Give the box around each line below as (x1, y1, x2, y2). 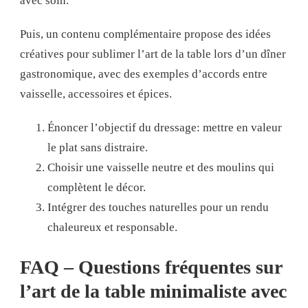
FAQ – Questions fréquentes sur (20, 256, 282, 278)
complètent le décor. (47, 181, 146, 195)
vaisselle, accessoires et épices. (20, 87, 172, 101)
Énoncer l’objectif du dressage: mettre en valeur (47, 121, 282, 135)
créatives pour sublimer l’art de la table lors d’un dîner (20, 47, 286, 61)
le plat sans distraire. (47, 141, 148, 155)
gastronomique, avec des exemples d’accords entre (20, 67, 267, 81)
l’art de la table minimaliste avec (20, 280, 287, 302)
